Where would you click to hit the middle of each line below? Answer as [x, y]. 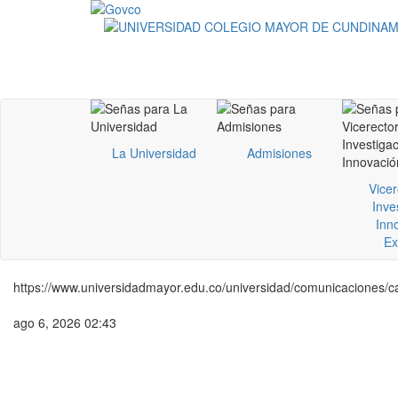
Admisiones [279, 153]
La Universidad [154, 153]
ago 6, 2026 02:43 [65, 322]
